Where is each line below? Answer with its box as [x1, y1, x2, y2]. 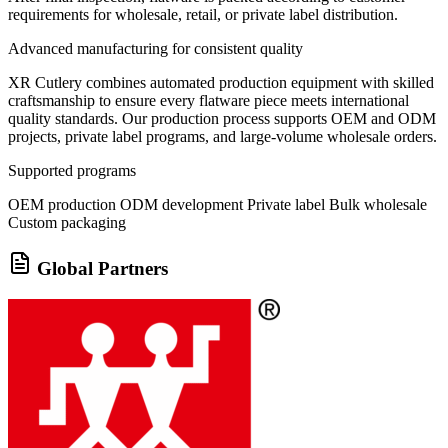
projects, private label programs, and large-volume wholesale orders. [8, 128, 437, 146]
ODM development [120, 196, 243, 214]
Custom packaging [8, 214, 126, 232]
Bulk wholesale [329, 196, 427, 214]
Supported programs [8, 162, 136, 180]
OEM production [8, 196, 116, 214]
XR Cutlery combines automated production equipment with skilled [8, 74, 434, 92]
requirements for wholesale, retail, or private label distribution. [8, 6, 398, 24]
